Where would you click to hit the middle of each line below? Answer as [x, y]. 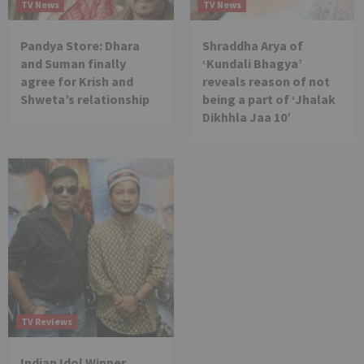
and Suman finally [73, 64]
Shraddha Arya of [253, 46]
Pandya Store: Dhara [80, 46]
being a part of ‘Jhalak [269, 100]
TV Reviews [47, 322]
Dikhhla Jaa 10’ [247, 117]
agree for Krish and [77, 82]
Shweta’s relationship [85, 100]
